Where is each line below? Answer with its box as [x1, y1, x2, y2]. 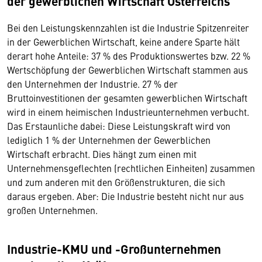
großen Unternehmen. [7, 203, 100, 216]
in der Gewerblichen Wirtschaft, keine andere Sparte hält [7, 35, 240, 48]
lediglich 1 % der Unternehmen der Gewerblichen [7, 133, 211, 146]
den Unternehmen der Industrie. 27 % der [7, 77, 178, 90]
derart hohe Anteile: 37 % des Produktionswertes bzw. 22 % [7, 49, 250, 62]
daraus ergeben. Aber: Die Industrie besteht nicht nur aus [7, 189, 244, 202]
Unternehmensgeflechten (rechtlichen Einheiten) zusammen [7, 161, 255, 174]
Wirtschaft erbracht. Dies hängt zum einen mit [7, 147, 196, 160]
